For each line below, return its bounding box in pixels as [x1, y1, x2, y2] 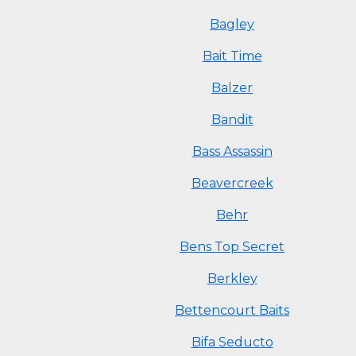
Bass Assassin [192, 144, 273, 159]
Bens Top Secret [180, 239, 284, 254]
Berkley [207, 271, 257, 286]
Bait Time [202, 48, 262, 64]
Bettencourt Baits [175, 303, 289, 318]
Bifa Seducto [191, 335, 273, 350]
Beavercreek [191, 176, 273, 191]
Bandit [211, 112, 253, 127]
